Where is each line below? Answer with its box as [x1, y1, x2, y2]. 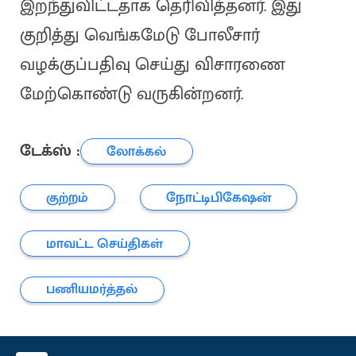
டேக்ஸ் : [19, 137, 80, 164]
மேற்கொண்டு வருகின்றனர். [19, 79, 243, 110]
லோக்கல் [106, 139, 167, 163]
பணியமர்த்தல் [46, 277, 138, 301]
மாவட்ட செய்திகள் [46, 231, 164, 255]
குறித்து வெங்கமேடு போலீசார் [19, 21, 260, 51]
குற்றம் [46, 185, 89, 209]
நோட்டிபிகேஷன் [166, 185, 272, 209]
